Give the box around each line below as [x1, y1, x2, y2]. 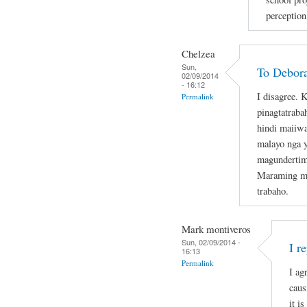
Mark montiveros [182, 221, 251, 236]
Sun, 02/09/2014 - [182, 236, 241, 247]
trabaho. [257, 184, 288, 198]
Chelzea [182, 46, 215, 60]
